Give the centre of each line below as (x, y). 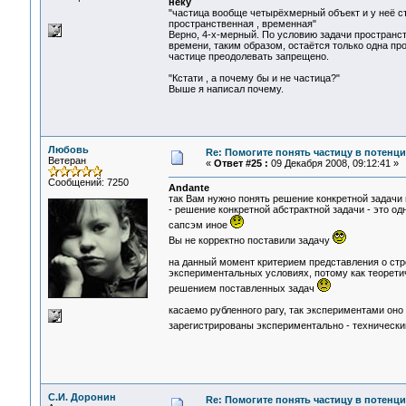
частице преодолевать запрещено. (248, 57)
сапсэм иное (199, 225)
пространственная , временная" (242, 24)
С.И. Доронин (82, 397)
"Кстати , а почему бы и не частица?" (254, 78)
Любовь (68, 150)
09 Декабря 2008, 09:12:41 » (333, 163)
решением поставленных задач (242, 289)
